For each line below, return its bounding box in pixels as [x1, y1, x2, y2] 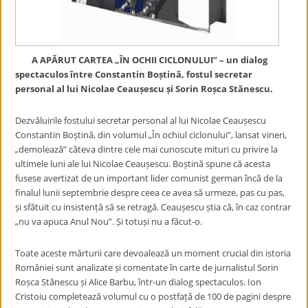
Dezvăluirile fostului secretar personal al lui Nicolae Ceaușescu [15, 114, 267, 126]
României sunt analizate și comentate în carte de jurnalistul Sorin [15, 261, 279, 274]
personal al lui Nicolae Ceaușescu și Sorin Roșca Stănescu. [15, 82, 274, 95]
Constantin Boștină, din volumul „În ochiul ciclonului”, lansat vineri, [15, 129, 287, 141]
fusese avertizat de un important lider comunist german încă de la [15, 172, 283, 184]
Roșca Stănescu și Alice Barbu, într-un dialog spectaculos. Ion [15, 276, 262, 288]
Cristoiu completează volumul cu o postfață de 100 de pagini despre [15, 290, 291, 302]
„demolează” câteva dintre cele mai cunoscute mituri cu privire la [15, 143, 278, 155]
